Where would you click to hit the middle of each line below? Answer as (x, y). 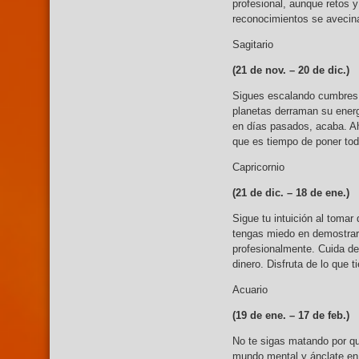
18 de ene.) (323, 193)
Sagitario (253, 45)
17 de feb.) (324, 316)
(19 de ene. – (265, 316)
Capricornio (258, 167)
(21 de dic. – (262, 193)
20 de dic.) (324, 71)
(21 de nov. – (264, 71)
